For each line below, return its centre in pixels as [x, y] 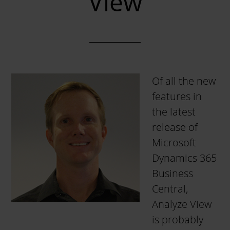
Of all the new [184, 81]
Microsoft [174, 142]
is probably [178, 219]
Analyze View [182, 204]
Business [173, 173]
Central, [170, 189]
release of [175, 127]
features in [177, 96]
